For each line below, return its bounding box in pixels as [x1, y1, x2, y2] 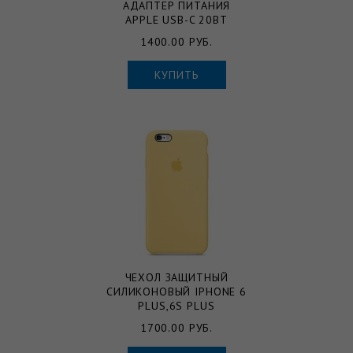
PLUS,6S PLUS [138, 298, 215, 313]
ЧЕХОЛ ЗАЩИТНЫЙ [124, 269, 229, 284]
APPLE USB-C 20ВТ [125, 12, 228, 27]
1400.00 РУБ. [139, 34, 214, 49]
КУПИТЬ [154, 67, 199, 82]
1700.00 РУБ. [139, 320, 214, 335]
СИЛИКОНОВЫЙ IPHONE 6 [106, 284, 247, 299]
